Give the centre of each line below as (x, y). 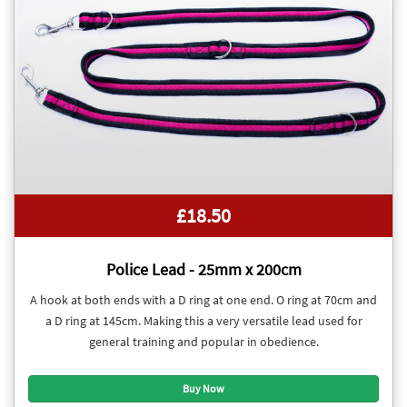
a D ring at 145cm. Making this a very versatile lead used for (203, 321)
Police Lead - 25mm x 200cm (203, 269)
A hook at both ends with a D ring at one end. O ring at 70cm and (203, 300)
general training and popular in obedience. (203, 342)
